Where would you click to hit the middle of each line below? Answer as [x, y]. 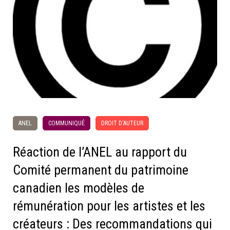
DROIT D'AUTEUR [122, 123]
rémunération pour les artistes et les [109, 206]
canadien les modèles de [79, 188]
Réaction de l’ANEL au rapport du [100, 152]
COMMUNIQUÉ [66, 123]
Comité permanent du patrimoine [101, 170]
